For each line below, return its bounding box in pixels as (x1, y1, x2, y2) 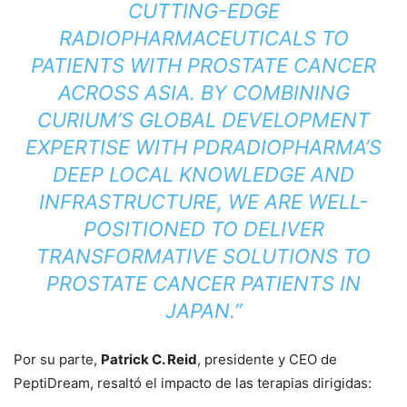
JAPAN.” (165, 298, 242, 323)
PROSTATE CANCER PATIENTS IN (46, 271, 361, 295)
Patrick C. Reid (101, 350, 197, 368)
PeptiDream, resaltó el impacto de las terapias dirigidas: (14, 373, 372, 392)
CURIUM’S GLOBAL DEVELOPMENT (37, 107, 370, 132)
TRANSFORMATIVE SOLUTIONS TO (36, 243, 371, 268)
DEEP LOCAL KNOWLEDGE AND (53, 162, 354, 186)
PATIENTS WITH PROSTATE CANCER (31, 53, 376, 77)
